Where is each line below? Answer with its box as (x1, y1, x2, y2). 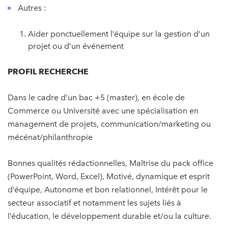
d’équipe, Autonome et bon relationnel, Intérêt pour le (8, 185, 208, 194)
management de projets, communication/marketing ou (8, 119, 211, 129)
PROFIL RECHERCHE (8, 67, 89, 76)
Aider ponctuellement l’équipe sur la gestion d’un (28, 29, 210, 39)
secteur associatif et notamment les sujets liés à (8, 198, 181, 208)
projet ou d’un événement (28, 41, 126, 51)
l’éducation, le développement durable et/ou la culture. (8, 211, 211, 221)
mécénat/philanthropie (8, 132, 93, 142)
